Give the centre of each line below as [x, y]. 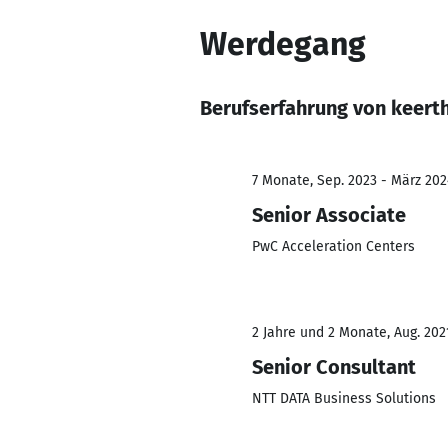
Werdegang [283, 44]
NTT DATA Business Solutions [344, 398]
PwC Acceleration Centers [333, 246]
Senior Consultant [334, 367]
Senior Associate [329, 215]
